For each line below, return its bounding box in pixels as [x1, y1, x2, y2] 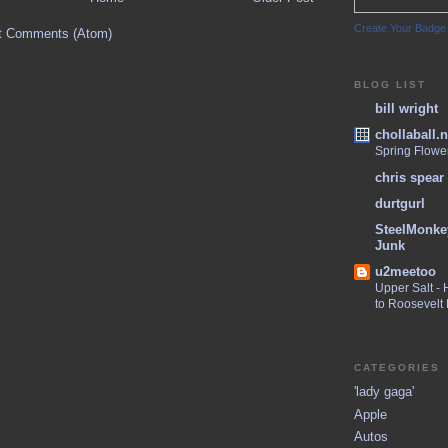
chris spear [375, 169, 444, 185]
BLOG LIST [354, 78, 427, 90]
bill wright [375, 101, 438, 117]
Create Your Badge [354, 21, 446, 34]
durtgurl [375, 195, 425, 211]
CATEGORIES [354, 361, 441, 373]
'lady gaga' [354, 384, 414, 400]
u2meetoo [375, 264, 436, 280]
